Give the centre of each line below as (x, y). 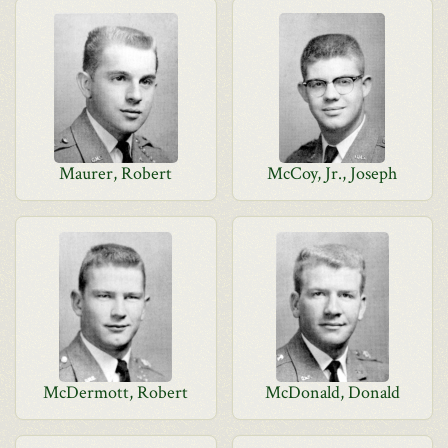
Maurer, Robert (116, 173)
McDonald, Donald (332, 392)
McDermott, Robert (116, 392)
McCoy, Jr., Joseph (332, 173)
